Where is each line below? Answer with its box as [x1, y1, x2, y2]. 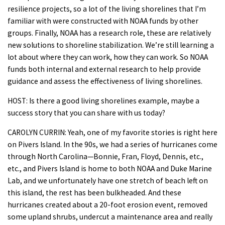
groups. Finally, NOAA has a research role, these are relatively [8, 28, 211, 38]
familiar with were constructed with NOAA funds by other [8, 16, 198, 26]
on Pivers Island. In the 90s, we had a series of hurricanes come [8, 139, 217, 149]
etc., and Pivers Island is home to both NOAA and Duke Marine [8, 163, 212, 173]
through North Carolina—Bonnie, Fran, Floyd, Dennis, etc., [8, 151, 203, 161]
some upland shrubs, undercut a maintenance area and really [8, 211, 212, 221]
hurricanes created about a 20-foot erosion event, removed [8, 199, 207, 209]
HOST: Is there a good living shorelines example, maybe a [8, 95, 199, 105]
